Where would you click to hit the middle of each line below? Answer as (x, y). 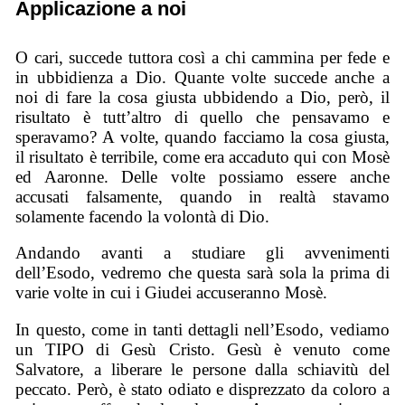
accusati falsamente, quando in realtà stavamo (202, 196)
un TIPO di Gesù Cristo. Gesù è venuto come (202, 349)
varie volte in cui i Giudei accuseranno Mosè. (172, 293)
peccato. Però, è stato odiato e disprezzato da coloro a (202, 389)
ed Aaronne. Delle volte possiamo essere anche (202, 176)
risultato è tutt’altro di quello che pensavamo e (202, 117)
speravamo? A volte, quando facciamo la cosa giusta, (202, 137)
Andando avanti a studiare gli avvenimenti (202, 253)
